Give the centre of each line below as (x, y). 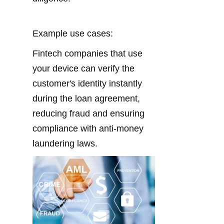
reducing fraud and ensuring (88, 114)
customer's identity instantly (87, 84)
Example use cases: (73, 34)
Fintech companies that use (87, 54)
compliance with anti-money (88, 129)
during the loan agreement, (86, 99)
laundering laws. (65, 144)
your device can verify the (83, 69)
